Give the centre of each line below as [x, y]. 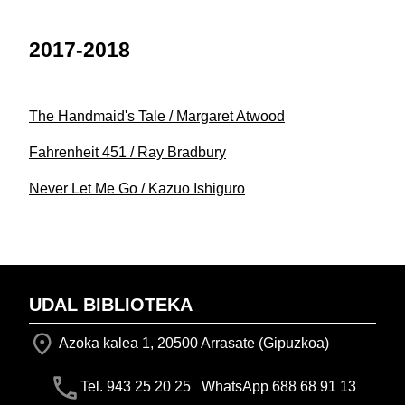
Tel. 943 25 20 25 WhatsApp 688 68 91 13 [218, 387]
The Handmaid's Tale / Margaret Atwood [157, 117]
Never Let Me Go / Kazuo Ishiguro [137, 189]
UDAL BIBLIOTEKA [111, 305]
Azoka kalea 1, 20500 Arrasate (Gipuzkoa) [193, 344]
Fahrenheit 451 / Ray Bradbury [127, 153]
